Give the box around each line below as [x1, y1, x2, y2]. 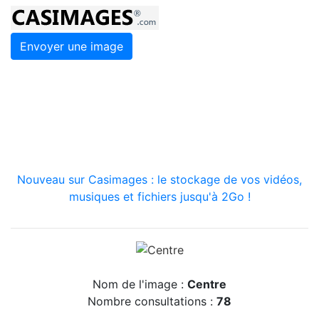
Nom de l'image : [93, 276, 187, 291]
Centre [187, 276, 226, 291]
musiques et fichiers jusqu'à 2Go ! [68, 189, 251, 204]
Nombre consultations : [88, 293, 216, 308]
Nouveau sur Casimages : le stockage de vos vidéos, [17, 172, 302, 187]
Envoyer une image [20, 39, 123, 53]
